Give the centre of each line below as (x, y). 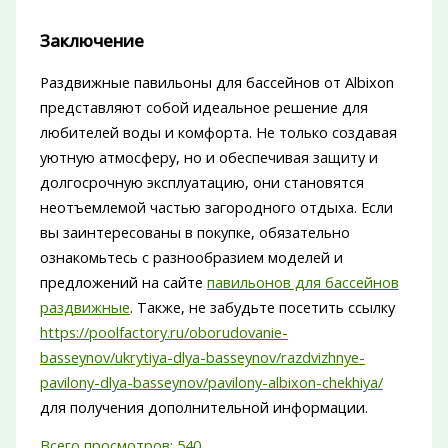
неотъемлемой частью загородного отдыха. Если (216, 207)
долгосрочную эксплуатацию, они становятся (201, 182)
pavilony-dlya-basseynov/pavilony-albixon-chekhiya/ (211, 382)
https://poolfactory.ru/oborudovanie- (163, 332)
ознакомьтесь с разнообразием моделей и (191, 257)
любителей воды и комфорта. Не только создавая (218, 132)
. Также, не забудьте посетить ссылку (262, 307)
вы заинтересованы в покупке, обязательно (194, 232)
